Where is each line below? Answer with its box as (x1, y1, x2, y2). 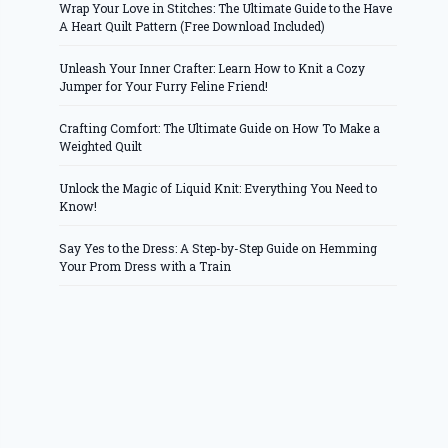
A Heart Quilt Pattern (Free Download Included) (59, 18, 326, 35)
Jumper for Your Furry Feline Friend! (59, 78, 269, 95)
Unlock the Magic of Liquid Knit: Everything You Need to (59, 180, 378, 197)
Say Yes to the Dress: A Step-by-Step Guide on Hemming (59, 240, 378, 257)
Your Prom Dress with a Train (59, 258, 232, 275)
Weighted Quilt (59, 138, 143, 155)
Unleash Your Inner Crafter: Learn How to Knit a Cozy (59, 60, 366, 77)
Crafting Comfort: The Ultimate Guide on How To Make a (59, 120, 381, 137)
